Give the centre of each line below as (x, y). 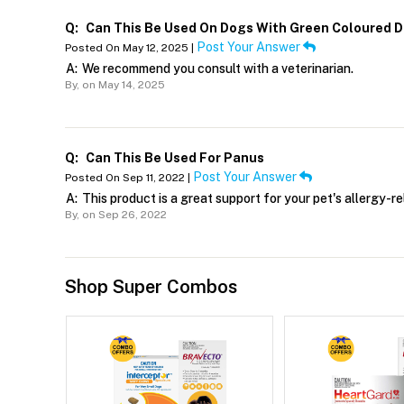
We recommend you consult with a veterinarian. (218, 69)
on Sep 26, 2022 (123, 215)
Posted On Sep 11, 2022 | (129, 178)
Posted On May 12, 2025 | (131, 48)
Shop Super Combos (151, 287)
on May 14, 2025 (122, 85)
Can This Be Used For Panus (174, 158)
